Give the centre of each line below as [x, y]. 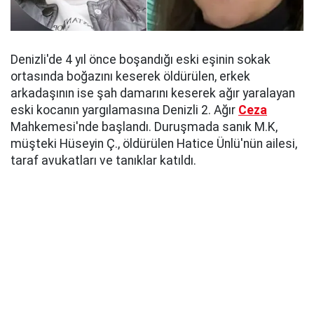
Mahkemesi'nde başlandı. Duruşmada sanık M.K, [144, 127]
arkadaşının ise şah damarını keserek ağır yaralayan [153, 93]
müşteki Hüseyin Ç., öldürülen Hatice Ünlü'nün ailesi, [154, 143]
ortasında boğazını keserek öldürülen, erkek [130, 76]
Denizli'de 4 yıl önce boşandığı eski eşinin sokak [141, 59]
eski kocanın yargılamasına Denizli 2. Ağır [124, 110]
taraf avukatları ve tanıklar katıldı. [103, 160]
